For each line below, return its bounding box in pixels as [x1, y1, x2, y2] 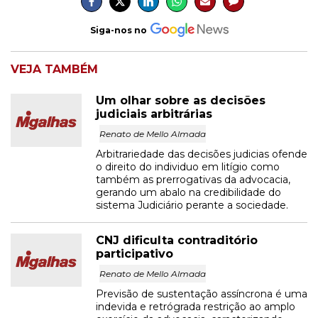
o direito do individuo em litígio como [96, 160, 280, 173]
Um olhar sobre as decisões [96, 94, 265, 107]
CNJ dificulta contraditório [96, 234, 258, 247]
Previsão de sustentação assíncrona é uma [96, 287, 307, 300]
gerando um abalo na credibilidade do [96, 186, 281, 199]
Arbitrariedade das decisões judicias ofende [96, 148, 307, 160]
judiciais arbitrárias [96, 107, 212, 121]
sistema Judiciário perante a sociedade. [96, 199, 288, 212]
